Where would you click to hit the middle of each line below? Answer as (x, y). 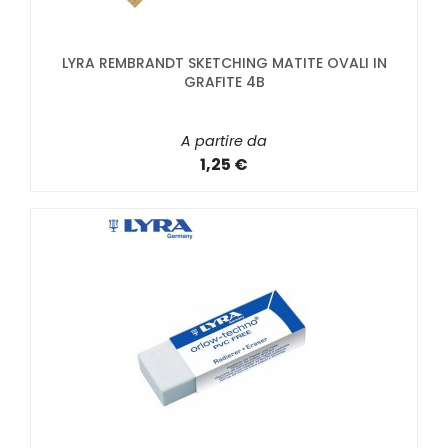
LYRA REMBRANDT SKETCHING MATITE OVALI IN (224, 62)
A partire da (224, 140)
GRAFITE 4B (224, 81)
